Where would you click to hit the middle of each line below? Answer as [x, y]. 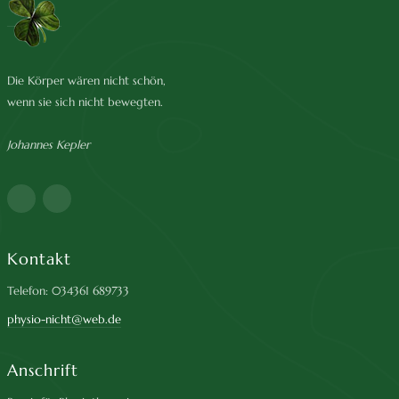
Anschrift [43, 370]
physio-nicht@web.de [65, 320]
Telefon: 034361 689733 [69, 291]
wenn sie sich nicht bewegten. [85, 102]
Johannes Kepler [49, 145]
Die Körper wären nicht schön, [87, 81]
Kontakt [40, 259]
